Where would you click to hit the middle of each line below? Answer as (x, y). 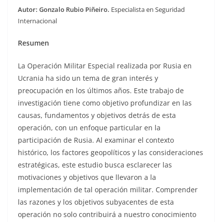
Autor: (28, 9)
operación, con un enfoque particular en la (89, 127)
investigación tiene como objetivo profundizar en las (105, 103)
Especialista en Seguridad (148, 9)
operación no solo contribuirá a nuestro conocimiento (107, 214)
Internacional (37, 21)
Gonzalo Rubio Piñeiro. (75, 9)
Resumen (33, 43)
